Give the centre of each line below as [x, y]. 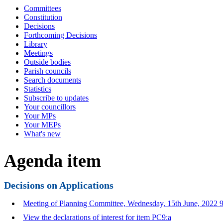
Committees [43, 8]
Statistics [38, 89]
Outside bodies [47, 62]
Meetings [38, 53]
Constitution [43, 17]
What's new [42, 134]
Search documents [53, 80]
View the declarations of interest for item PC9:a [97, 218]
